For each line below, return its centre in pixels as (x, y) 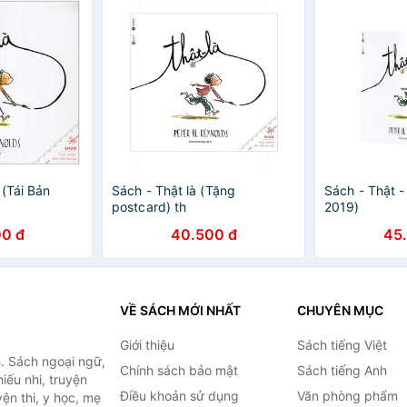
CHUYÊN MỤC (340, 310)
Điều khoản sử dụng (179, 396)
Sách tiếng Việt (342, 345)
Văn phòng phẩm (347, 396)
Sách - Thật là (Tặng (174, 190)
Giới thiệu (147, 345)
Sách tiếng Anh (342, 370)
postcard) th (149, 207)
